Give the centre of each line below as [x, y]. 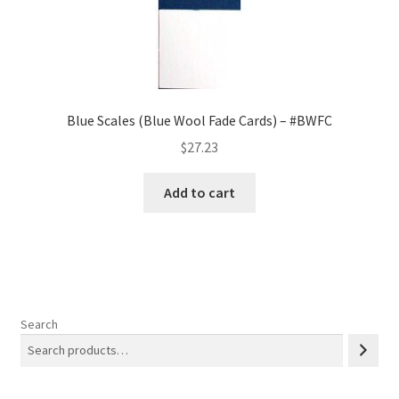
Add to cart [199, 193]
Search [39, 324]
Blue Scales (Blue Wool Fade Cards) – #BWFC [199, 120]
